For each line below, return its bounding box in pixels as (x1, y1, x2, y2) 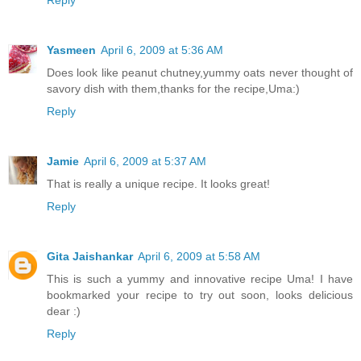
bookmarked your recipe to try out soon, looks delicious (47, 288, 353, 302)
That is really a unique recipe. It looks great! (47, 177, 270, 191)
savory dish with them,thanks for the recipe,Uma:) (47, 82, 300, 96)
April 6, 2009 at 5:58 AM (138, 250, 260, 263)
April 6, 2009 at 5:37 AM (84, 155, 206, 168)
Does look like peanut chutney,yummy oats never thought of (47, 66, 353, 80)
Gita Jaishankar (47, 250, 133, 263)
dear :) (47, 305, 81, 318)
